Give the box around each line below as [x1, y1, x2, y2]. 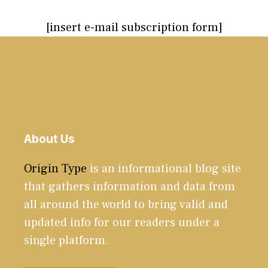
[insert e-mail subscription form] [45, 19, 223, 35]
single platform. [24, 232, 112, 248]
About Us [24, 132, 75, 146]
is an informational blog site [87, 160, 241, 176]
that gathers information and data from [24, 178, 235, 194]
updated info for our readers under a [24, 214, 220, 230]
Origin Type [24, 160, 87, 176]
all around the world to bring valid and [24, 196, 228, 212]
